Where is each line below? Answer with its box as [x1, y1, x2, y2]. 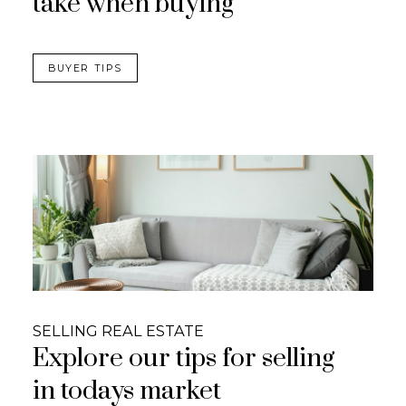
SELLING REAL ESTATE [32, 322, 204, 341]
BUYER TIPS [48, 62, 123, 74]
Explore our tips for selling [32, 343, 334, 376]
